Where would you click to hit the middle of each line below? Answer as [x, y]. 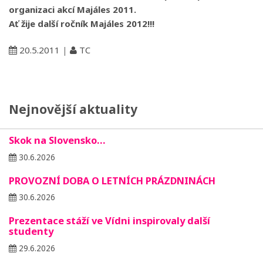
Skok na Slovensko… [57, 140]
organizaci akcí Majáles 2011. [73, 9]
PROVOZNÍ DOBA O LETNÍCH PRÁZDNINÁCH [112, 180]
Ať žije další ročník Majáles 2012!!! [82, 23]
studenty [31, 231]
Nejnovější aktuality [73, 109]
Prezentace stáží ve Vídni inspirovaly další [109, 221]
